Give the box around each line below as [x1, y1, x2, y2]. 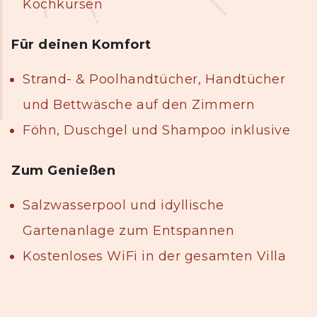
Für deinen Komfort [11, 37, 151, 53]
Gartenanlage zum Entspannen [23, 223, 235, 239]
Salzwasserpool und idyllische [23, 197, 224, 214]
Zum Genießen [11, 163, 116, 179]
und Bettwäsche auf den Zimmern [23, 97, 255, 113]
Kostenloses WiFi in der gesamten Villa [23, 248, 287, 265]
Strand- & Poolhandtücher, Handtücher [23, 71, 286, 88]
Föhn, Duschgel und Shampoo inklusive [23, 122, 291, 139]
